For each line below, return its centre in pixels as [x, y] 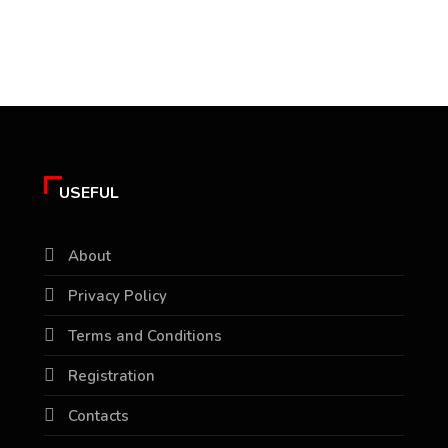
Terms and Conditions [145, 335]
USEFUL [89, 192]
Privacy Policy [117, 295]
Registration [111, 375]
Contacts [98, 415]
